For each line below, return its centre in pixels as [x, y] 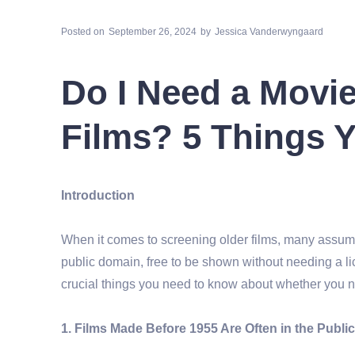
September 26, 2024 [153, 31]
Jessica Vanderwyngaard [269, 31]
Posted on [83, 31]
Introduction [98, 195]
